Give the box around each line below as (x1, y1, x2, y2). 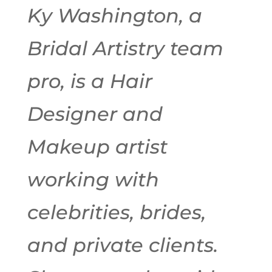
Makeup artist (27, 135, 168, 158)
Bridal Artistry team (27, 36, 223, 60)
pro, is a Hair (27, 69, 152, 93)
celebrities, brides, (27, 200, 206, 224)
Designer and (27, 102, 163, 126)
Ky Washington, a (27, 4, 202, 27)
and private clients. (27, 233, 223, 257)
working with (27, 168, 159, 191)
